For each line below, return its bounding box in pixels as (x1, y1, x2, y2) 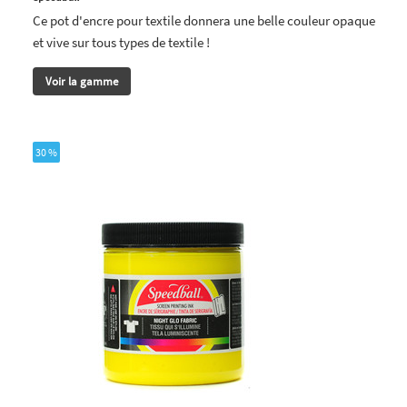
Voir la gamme (45, 73, 118, 89)
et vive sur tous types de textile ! (33, 33, 210, 51)
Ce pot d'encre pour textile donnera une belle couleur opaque (33, 11, 375, 29)
